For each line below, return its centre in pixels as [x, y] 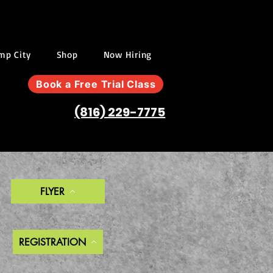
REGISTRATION [52, 242]
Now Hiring [128, 55]
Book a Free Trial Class [96, 84]
